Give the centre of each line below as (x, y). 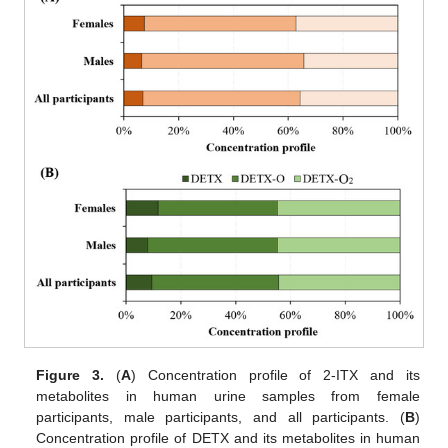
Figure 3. (70, 374)
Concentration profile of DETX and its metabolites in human (228, 437)
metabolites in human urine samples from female (228, 395)
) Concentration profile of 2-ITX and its (275, 374)
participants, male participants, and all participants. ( (220, 416)
